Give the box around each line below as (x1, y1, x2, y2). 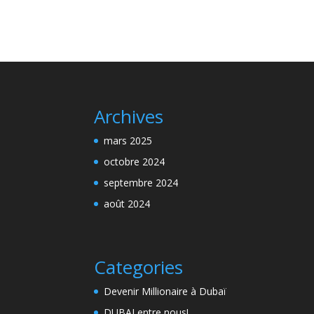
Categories (94, 254, 184, 280)
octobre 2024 (104, 154, 165, 168)
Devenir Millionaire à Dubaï (104, 284, 227, 298)
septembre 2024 (104, 175, 179, 189)
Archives (94, 103, 164, 129)
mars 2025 (104, 133, 153, 147)
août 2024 (104, 196, 151, 210)
